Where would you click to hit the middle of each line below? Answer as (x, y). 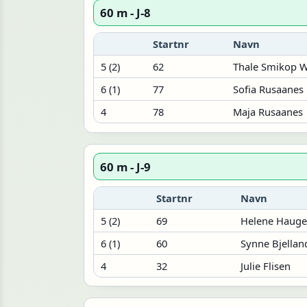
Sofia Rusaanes (268, 89)
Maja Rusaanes (268, 111)
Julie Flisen (265, 266)
